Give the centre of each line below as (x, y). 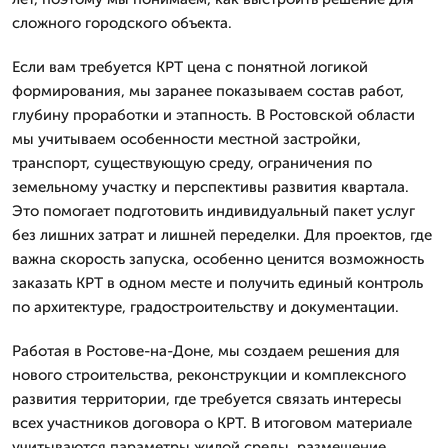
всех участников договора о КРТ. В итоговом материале (212, 422)
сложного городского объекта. (122, 22)
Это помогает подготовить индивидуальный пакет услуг (213, 210)
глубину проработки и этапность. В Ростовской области (213, 114)
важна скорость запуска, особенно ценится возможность (218, 258)
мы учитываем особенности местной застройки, (186, 138)
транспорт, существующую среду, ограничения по (192, 162)
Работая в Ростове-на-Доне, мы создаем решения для (206, 350)
